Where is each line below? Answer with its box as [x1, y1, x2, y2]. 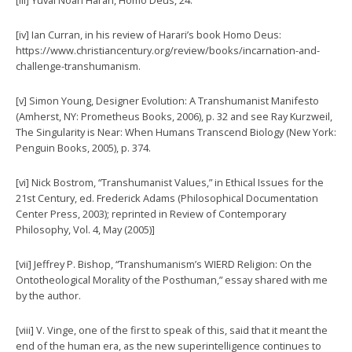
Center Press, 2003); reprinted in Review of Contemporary [16, 206, 286, 221]
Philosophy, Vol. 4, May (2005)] [16, 222, 155, 236]
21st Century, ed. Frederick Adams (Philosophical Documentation [16, 190, 318, 205]
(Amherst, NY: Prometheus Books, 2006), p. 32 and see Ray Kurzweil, [16, 108, 332, 123]
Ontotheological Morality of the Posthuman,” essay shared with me [16, 272, 328, 287]
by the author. [16, 288, 81, 302]
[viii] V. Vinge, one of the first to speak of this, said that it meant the [16, 322, 328, 337]
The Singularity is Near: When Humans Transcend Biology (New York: [16, 124, 336, 139]
